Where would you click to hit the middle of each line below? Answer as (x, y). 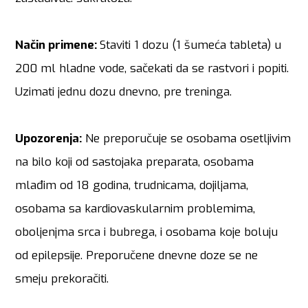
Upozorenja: (49, 139)
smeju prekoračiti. (62, 279)
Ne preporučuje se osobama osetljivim (188, 139)
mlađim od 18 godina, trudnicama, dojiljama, (132, 186)
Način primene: (56, 45)
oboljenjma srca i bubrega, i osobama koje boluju (147, 232)
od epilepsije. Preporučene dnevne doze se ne (137, 256)
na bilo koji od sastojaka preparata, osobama (135, 162)
